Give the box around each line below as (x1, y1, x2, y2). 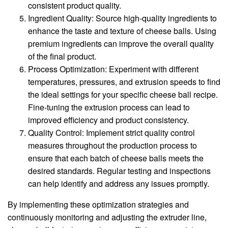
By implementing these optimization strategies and (8, 198, 189, 211)
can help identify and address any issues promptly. (28, 178, 209, 190)
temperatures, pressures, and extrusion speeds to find (28, 76, 220, 88)
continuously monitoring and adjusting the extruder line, (8, 211, 207, 223)
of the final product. (28, 50, 96, 63)
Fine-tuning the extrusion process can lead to (28, 101, 190, 113)
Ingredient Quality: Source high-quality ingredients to (28, 12, 217, 24)
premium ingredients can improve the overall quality (28, 38, 214, 50)
